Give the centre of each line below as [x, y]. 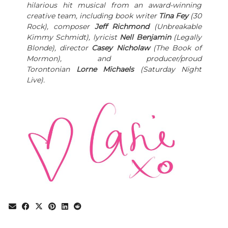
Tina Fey [173, 16]
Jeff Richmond [122, 27]
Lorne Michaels [105, 69]
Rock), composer [61, 27]
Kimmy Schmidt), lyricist [73, 37]
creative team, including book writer [93, 16]
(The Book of [176, 48]
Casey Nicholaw [121, 48]
